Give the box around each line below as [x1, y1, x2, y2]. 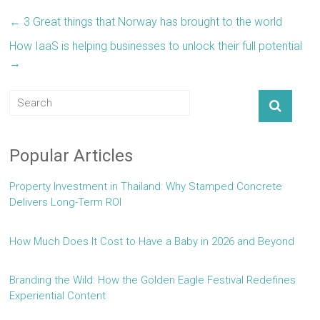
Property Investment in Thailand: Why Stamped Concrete [9, 180, 283, 194]
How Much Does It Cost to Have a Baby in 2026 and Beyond [9, 234, 295, 248]
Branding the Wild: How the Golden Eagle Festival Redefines [9, 274, 296, 287]
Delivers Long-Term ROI [9, 196, 122, 209]
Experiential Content [9, 289, 106, 303]
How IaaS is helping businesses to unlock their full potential [9, 39, 303, 54]
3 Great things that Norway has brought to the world [21, 15, 283, 29]
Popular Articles [9, 146, 134, 166]
